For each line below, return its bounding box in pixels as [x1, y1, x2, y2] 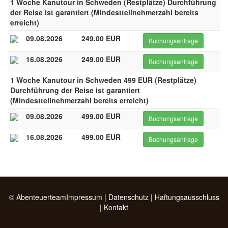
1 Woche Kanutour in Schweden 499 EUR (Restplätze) [10, 75, 196, 85]
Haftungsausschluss [154, 192, 219, 202]
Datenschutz [108, 192, 149, 202]
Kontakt [104, 202, 128, 212]
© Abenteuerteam [9, 192, 66, 202]
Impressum [66, 192, 102, 202]
